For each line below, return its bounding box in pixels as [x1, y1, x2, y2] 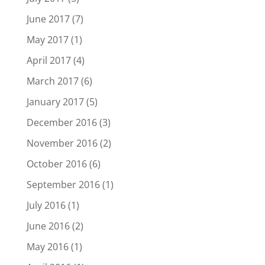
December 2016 [26, 115, 97, 129]
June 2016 [26, 219, 70, 232]
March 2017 [26, 74, 79, 88]
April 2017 [26, 53, 71, 67]
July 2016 [26, 198, 66, 212]
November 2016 [26, 136, 98, 150]
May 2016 [26, 240, 69, 253]
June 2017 [26, 12, 70, 25]
